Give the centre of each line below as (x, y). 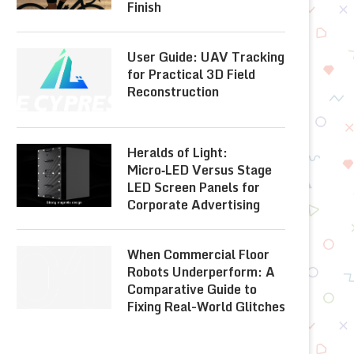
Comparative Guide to (192, 289)
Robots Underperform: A (201, 272)
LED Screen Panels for (194, 187)
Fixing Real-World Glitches (206, 307)
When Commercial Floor (198, 254)
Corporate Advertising (194, 205)
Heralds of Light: (177, 153)
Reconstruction (173, 92)
